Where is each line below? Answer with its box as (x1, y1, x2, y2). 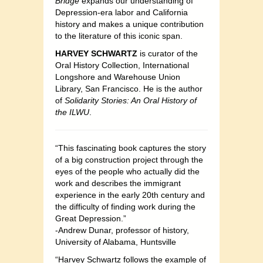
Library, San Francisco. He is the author (55, 84, 203, 94)
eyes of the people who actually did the (55, 167, 200, 177)
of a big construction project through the (55, 155, 203, 165)
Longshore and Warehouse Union (55, 72, 180, 82)
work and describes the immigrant (55, 178, 181, 188)
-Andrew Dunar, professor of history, (55, 225, 189, 235)
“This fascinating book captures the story (55, 143, 206, 153)
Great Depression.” (55, 214, 126, 224)
